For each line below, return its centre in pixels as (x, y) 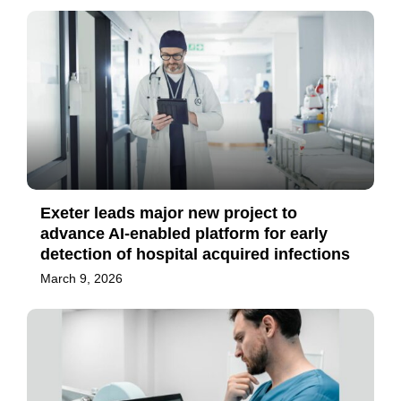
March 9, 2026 (81, 279)
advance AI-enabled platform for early (184, 234)
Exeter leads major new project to (169, 213)
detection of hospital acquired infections (195, 255)
